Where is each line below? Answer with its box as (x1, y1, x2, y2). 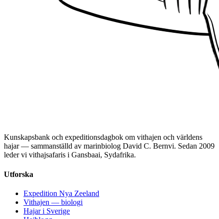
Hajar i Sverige (23, 206, 70, 215)
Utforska (4, 170, 33, 178)
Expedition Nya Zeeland (23, 189, 99, 197)
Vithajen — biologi (23, 197, 83, 206)
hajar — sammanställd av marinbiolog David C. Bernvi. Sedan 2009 (4, 142, 215, 151)
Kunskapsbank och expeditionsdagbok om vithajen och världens (4, 133, 202, 142)
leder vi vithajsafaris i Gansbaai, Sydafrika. (4, 151, 136, 159)
